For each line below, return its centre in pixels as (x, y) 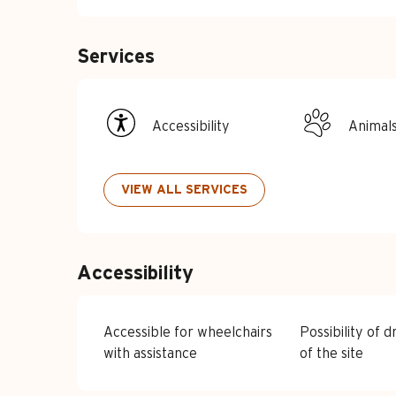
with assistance (151, 354)
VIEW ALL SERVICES (185, 190)
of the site (331, 354)
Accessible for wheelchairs (188, 332)
